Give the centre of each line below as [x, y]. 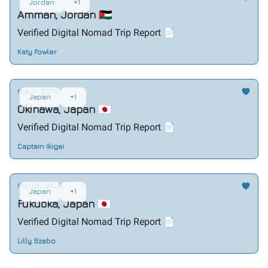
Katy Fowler [37, 52]
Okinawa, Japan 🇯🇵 [64, 109]
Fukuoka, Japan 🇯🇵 [64, 204]
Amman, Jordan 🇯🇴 [65, 15]
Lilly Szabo [36, 241]
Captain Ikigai [41, 146]
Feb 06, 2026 [40, 186]
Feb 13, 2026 [38, 91]
